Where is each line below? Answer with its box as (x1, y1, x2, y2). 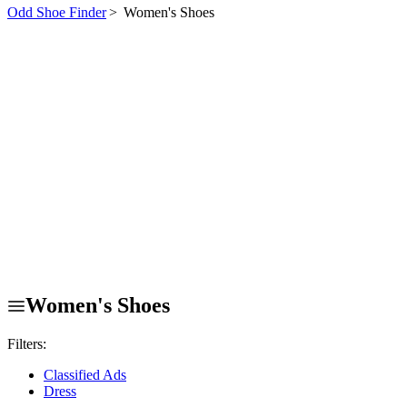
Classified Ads (44, 366, 126, 382)
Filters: (7, 335, 46, 352)
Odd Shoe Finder (7, 4, 106, 20)
